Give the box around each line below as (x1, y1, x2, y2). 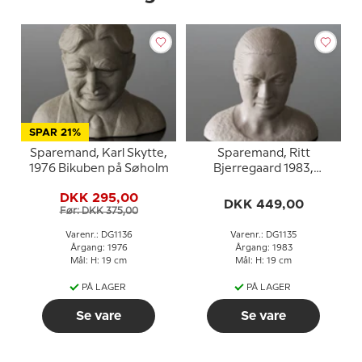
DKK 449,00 (223, 198, 304, 211)
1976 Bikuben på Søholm (28, 163, 169, 175)
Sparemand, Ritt (217, 148, 310, 159)
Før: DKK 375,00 (59, 206, 138, 216)
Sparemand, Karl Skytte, (30, 148, 167, 159)
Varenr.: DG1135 (230, 231, 297, 239)
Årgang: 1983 (234, 244, 293, 252)
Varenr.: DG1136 (65, 231, 133, 239)
